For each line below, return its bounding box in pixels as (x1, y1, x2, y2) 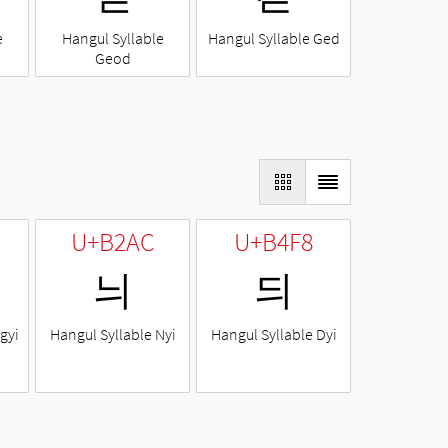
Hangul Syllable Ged (207, 28, 340, 49)
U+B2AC (70, 225, 155, 259)
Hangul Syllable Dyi (210, 324, 337, 345)
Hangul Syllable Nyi (49, 324, 176, 345)
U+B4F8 (234, 225, 313, 259)
